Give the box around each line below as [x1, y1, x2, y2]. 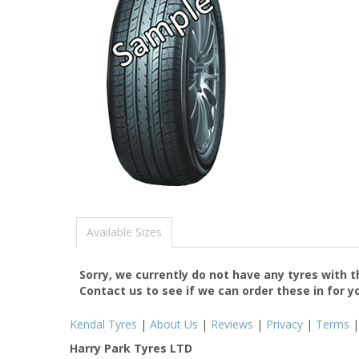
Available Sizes [87, 224, 162, 240]
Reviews [211, 316, 253, 332]
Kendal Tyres [70, 316, 137, 332]
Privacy [266, 316, 303, 332]
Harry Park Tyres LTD [70, 340, 192, 356]
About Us [150, 316, 198, 332]
